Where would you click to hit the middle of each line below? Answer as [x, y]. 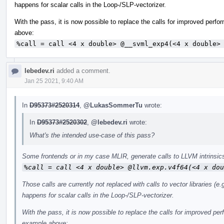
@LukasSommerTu [113, 105]
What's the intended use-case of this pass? [92, 135]
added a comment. [82, 70]
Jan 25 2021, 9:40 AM [54, 81]
